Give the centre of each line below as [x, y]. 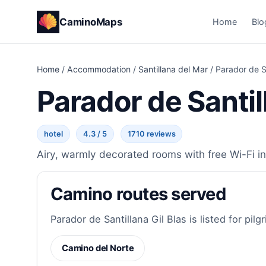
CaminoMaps [91, 22]
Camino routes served [138, 194]
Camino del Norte [98, 248]
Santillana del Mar [173, 69]
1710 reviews [151, 134]
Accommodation [99, 69]
